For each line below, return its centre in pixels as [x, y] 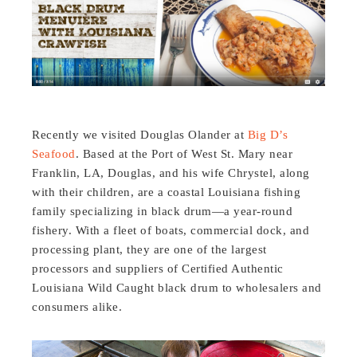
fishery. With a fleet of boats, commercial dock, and [171, 230]
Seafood [54, 153]
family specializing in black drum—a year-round [163, 211]
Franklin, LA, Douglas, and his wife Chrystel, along [171, 173]
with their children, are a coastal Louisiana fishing [167, 192]
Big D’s [268, 134]
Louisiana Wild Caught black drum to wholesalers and [177, 287]
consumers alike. [77, 306]
